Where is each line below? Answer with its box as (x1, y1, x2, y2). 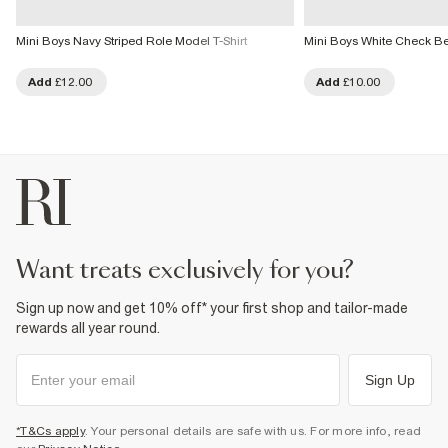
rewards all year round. (16, 319, 160, 336)
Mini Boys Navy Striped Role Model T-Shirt (16, 33, 247, 48)
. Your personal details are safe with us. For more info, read (84, 423, 421, 438)
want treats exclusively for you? (39, 258, 354, 283)
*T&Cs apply (16, 423, 85, 438)
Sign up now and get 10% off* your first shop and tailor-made (16, 299, 408, 316)
